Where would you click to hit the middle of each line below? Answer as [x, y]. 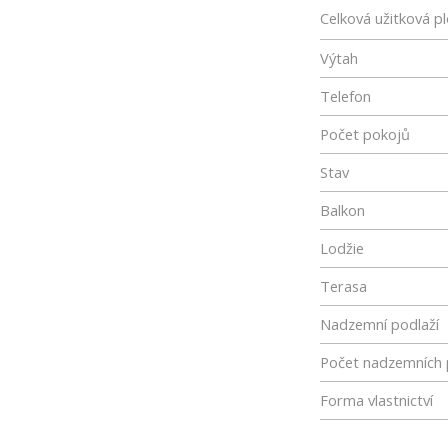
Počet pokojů [365, 134]
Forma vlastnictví [376, 400]
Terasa [343, 286]
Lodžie [342, 248]
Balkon [342, 210]
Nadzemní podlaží [379, 324]
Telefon [345, 96]
